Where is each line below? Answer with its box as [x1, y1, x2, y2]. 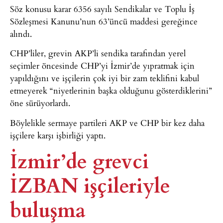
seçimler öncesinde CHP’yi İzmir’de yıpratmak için [10, 59, 195, 72]
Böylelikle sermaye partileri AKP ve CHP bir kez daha [10, 116, 205, 129]
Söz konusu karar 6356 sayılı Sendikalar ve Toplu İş [10, 2, 195, 15]
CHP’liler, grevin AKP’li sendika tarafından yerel [10, 47, 186, 60]
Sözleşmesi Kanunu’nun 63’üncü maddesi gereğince [10, 14, 198, 27]
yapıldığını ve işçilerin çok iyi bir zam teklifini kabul [10, 72, 199, 85]
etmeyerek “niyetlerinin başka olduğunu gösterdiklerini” [10, 84, 212, 97]
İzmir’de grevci [10, 145, 149, 175]
